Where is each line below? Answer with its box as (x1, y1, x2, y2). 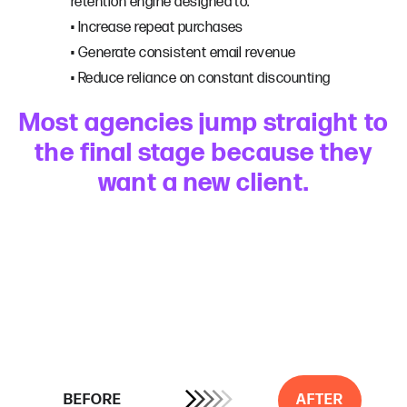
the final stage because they (35, 137, 372, 168)
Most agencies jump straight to (19, 107, 388, 138)
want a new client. (98, 167, 309, 198)
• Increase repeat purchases (71, 18, 243, 36)
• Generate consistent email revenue (71, 44, 296, 62)
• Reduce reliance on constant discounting (71, 69, 331, 87)
